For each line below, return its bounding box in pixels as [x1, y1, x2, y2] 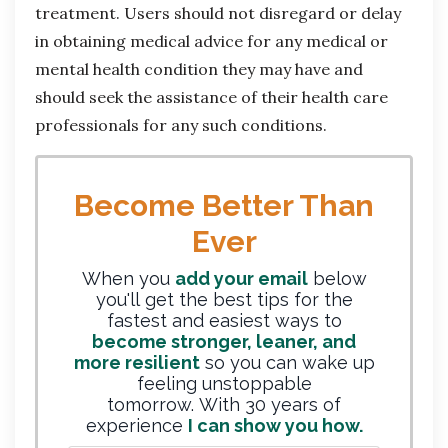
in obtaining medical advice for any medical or [35, 31, 388, 52]
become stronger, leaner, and [92, 331, 356, 353]
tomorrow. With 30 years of [107, 394, 341, 416]
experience [85, 415, 188, 437]
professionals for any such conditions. [35, 115, 327, 136]
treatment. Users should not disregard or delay [35, 3, 401, 24]
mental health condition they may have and [35, 59, 363, 80]
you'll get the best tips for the [95, 289, 353, 311]
